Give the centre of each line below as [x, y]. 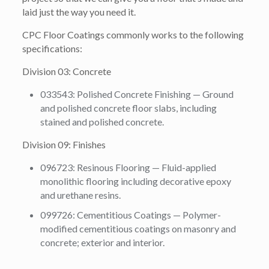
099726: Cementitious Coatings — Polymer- [131, 215]
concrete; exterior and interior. [103, 242]
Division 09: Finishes [64, 144]
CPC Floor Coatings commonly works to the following [133, 35]
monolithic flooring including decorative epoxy [136, 181]
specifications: [53, 48]
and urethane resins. [81, 195]
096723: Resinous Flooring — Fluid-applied [128, 167]
